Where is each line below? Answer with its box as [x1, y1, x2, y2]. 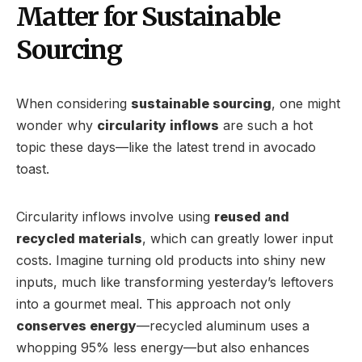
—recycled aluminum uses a [137, 317, 309, 334]
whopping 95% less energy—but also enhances [16, 339, 309, 356]
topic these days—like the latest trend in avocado [16, 138, 316, 155]
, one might [271, 95, 340, 112]
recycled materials [16, 229, 142, 246]
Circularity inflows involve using [16, 208, 214, 225]
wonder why [16, 116, 97, 133]
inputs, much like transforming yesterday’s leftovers [16, 273, 334, 290]
